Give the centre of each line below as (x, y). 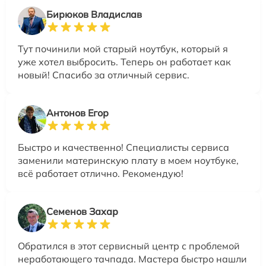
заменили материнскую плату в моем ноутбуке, (128, 161)
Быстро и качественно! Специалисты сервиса (123, 148)
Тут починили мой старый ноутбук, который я (123, 49)
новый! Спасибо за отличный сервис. (104, 75)
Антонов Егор (77, 113)
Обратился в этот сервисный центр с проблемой (129, 246)
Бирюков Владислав (94, 15)
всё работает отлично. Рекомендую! (101, 174)
